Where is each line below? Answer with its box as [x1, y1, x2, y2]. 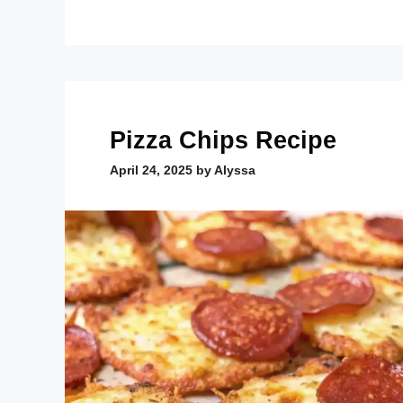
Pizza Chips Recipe [110, 127, 336, 155]
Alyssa [214, 163, 255, 178]
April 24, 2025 [110, 163, 193, 178]
